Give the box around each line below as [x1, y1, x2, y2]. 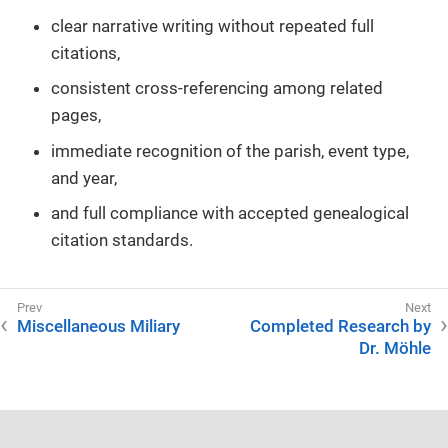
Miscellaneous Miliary [17, 316, 180, 337]
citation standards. [51, 230, 193, 251]
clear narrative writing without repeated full [51, 15, 374, 36]
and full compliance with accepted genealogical [51, 203, 409, 224]
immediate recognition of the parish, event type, [51, 140, 409, 161]
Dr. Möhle [359, 338, 431, 359]
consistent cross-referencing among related [51, 78, 383, 99]
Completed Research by [250, 316, 431, 337]
